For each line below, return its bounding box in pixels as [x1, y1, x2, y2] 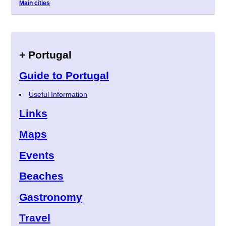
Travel [19, 212, 50, 223]
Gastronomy [19, 191, 82, 203]
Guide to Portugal [19, 70, 109, 82]
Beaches [19, 170, 64, 182]
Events [19, 149, 54, 161]
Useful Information [29, 90, 87, 99]
